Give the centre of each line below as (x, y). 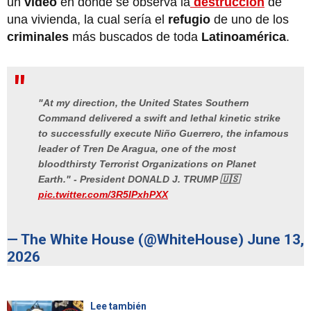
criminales (38, 36)
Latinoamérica (244, 36)
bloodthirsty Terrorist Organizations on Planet (147, 164)
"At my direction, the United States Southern (144, 103)
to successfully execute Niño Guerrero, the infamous (163, 134)
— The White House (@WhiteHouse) (127, 240)
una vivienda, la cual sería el (87, 19)
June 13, (276, 240)
